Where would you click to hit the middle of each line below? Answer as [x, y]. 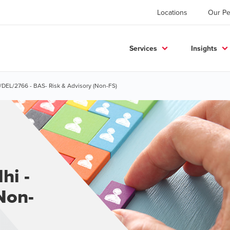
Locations [172, 12]
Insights [204, 48]
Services [143, 48]
